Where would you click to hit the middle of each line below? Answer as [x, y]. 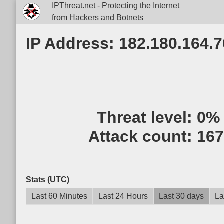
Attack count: [142, 136]
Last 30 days [181, 196]
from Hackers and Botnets [97, 18]
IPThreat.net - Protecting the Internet [115, 6]
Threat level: [147, 117]
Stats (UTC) [48, 180]
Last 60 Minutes [59, 196]
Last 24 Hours [123, 196]
